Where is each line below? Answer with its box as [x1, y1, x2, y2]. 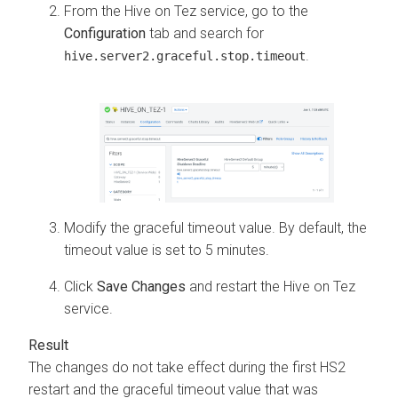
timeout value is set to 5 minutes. [64, 242, 269, 259]
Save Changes [97, 278, 186, 296]
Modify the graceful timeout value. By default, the [64, 219, 367, 237]
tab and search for [146, 24, 264, 42]
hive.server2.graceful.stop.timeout [64, 48, 306, 63]
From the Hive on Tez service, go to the [64, 2, 308, 20]
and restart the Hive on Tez [186, 278, 355, 296]
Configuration [64, 24, 146, 42]
